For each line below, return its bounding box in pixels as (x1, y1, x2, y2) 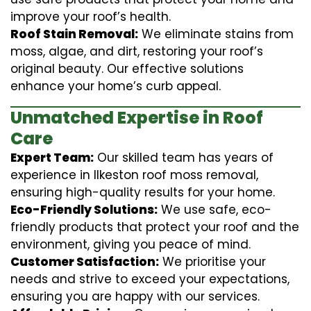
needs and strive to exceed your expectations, (10, 270, 289, 287)
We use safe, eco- (158, 201, 271, 218)
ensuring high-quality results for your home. (10, 183, 275, 201)
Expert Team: (10, 149, 94, 166)
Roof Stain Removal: (10, 25, 138, 42)
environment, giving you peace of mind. (10, 235, 251, 253)
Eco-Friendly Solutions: (10, 201, 158, 218)
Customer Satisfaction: (10, 253, 159, 270)
